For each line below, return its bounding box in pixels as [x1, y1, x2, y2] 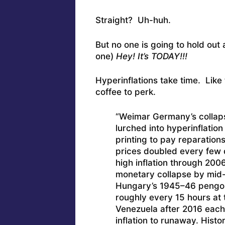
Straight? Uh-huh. [95, 15, 171, 26]
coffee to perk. [95, 87, 156, 97]
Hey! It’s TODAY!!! [116, 51, 187, 61]
